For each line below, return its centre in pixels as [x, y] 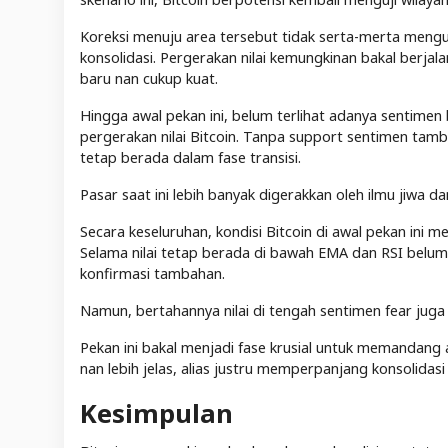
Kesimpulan [156, 414]
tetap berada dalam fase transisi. [192, 158]
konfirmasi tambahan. [154, 274]
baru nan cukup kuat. [149, 79]
